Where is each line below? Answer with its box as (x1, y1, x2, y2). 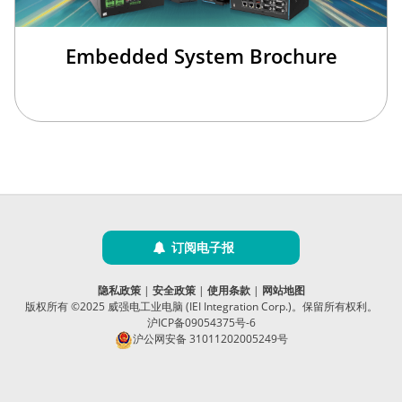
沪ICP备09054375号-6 (146, 314, 256, 330)
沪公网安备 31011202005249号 (132, 331, 288, 347)
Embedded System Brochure (65, 42, 337, 70)
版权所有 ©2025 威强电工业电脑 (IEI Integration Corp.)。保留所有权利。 (24, 298, 378, 314)
